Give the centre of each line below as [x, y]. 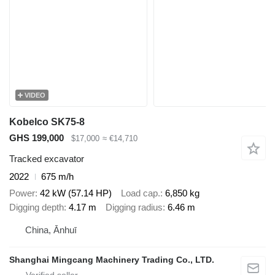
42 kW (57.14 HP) [76, 193]
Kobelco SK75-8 [47, 122]
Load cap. [141, 193]
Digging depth [37, 207]
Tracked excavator [47, 159]
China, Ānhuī [51, 230]
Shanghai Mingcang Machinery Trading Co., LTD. [112, 260]
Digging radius [134, 207]
